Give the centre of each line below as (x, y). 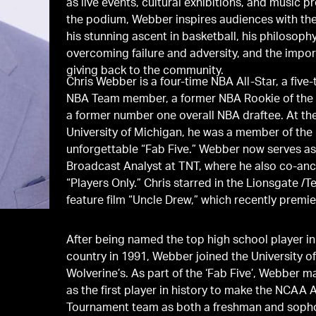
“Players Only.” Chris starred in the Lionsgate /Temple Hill (105, 184)
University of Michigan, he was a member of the (190, 134)
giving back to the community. (145, 72)
